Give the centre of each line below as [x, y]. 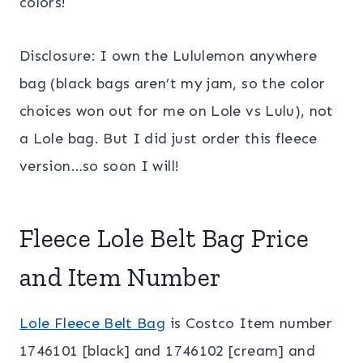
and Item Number [120, 278]
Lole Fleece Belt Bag [93, 324]
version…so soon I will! [100, 167]
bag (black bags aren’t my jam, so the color [173, 84]
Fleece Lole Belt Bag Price [164, 239]
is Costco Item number [249, 324]
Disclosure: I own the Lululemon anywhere [169, 56]
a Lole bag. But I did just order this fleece [169, 139]
